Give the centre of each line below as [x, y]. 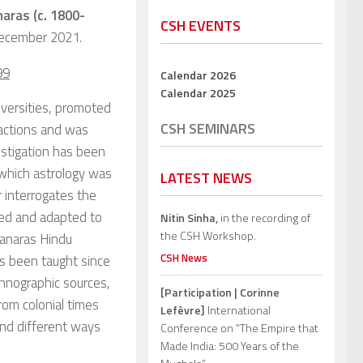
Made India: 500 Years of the [230, 346]
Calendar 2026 [198, 75]
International [238, 310]
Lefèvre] [183, 310]
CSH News [184, 258]
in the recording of [264, 218]
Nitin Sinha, [189, 218]
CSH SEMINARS [208, 129]
